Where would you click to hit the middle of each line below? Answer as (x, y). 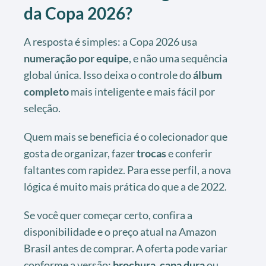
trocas (151, 153)
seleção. (42, 108)
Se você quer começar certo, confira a (108, 215)
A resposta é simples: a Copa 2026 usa (110, 41)
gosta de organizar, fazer (80, 153)
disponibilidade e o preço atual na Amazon (120, 231)
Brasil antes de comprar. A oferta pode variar (126, 248)
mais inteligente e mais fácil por (142, 91)
